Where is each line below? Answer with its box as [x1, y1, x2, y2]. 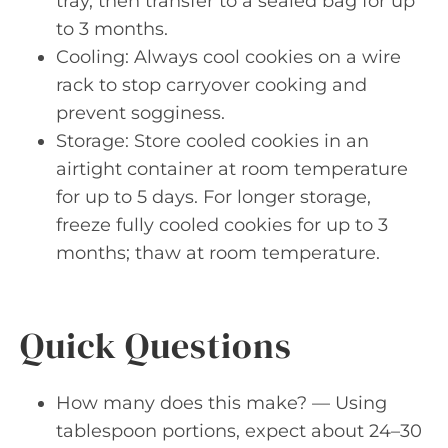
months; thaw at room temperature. [56, 241, 380, 264]
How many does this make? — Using [56, 391, 387, 414]
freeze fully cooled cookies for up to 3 [56, 213, 388, 236]
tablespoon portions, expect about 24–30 [56, 419, 422, 442]
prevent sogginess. [56, 101, 225, 124]
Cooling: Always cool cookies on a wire [56, 45, 401, 68]
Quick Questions [20, 320, 292, 370]
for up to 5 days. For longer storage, [56, 185, 371, 208]
